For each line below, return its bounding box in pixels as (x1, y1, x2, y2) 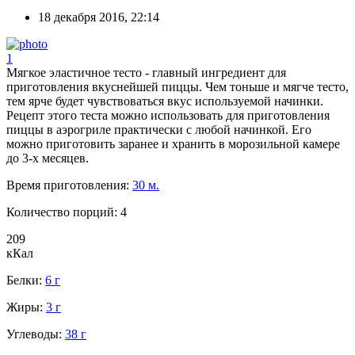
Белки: (6, 273, 45, 287)
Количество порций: (6, 204, 120, 219)
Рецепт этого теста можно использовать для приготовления (6, 108, 330, 122)
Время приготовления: (6, 177, 132, 192)
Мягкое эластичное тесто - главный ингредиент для (6, 65, 286, 79)
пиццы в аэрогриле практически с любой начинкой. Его (6, 122, 311, 136)
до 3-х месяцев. (6, 151, 89, 165)
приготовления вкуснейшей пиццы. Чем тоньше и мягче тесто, (6, 79, 349, 94)
